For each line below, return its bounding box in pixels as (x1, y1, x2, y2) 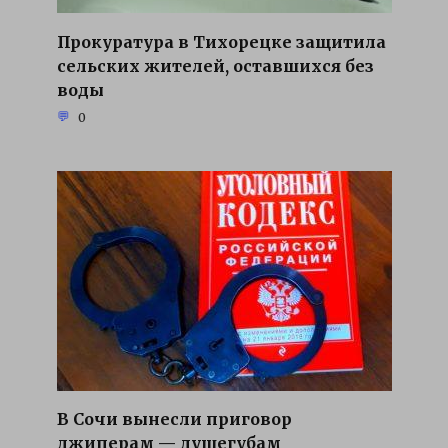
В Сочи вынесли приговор (56, 408, 292, 429)
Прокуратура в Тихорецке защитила (56, 31, 386, 52)
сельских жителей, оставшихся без (56, 55, 374, 76)
